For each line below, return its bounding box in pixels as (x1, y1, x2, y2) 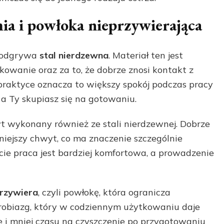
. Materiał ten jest (108, 49, 183, 61)
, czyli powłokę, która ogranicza (38, 186, 170, 198)
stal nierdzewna (39, 49, 108, 61)
